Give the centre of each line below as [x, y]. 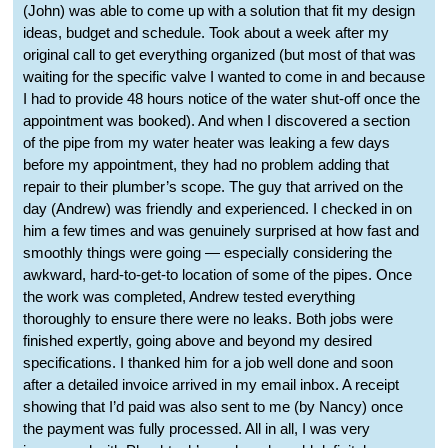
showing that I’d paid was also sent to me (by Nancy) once [213, 406]
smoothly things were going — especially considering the [207, 252]
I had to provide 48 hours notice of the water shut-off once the [221, 98]
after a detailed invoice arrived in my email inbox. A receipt [211, 384]
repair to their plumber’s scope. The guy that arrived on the [213, 186]
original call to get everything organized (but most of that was [219, 54]
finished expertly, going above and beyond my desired [197, 340]
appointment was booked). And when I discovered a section [216, 120]
